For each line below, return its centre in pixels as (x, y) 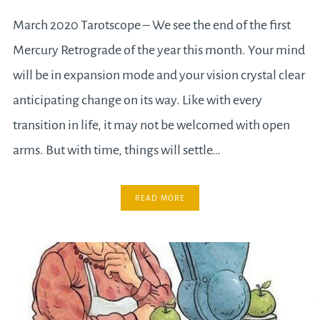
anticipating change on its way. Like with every (137, 100)
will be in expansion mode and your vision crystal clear (159, 75)
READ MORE (160, 197)
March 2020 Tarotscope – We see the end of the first (151, 25)
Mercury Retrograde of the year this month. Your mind (159, 50)
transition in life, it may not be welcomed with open (151, 125)
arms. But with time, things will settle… (116, 150)
